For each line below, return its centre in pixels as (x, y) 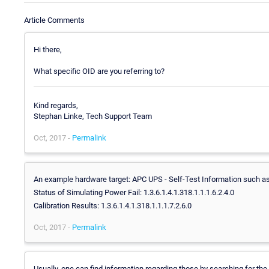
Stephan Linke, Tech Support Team (93, 116)
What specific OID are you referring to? (99, 71)
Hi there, (48, 49)
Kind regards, (56, 106)
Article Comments (54, 20)
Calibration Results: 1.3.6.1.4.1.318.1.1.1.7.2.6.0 (113, 206)
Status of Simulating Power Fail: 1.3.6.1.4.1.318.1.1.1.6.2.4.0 (134, 193)
